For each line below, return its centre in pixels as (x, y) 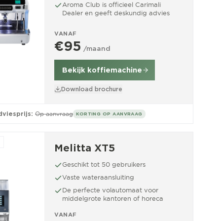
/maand (97, 49)
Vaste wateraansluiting (98, 177)
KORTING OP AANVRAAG (109, 113)
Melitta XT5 (85, 148)
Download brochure (92, 89)
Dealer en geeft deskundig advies (116, 13)
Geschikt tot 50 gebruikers (104, 164)
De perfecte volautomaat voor (110, 190)
